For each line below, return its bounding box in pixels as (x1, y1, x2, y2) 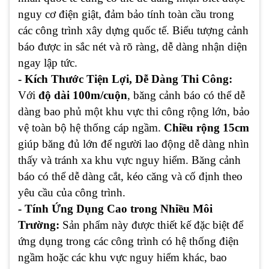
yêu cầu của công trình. (18, 186, 125, 199)
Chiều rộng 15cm (164, 121, 249, 134)
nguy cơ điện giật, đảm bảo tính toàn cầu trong (18, 8, 234, 21)
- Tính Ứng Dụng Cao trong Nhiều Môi (18, 202, 213, 216)
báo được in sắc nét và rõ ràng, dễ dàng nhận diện (18, 40, 247, 53)
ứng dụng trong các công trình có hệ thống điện (18, 235, 239, 248)
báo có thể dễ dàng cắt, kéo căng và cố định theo (18, 170, 243, 183)
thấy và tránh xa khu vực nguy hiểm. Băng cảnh (18, 154, 241, 167)
